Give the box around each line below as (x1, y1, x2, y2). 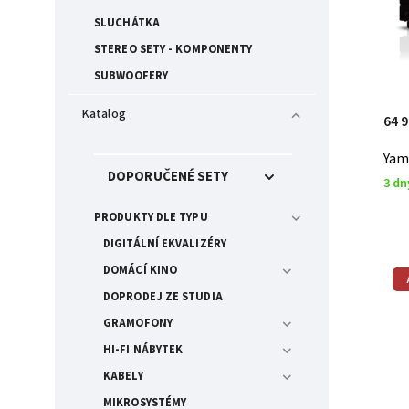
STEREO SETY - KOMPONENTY (94, 41, 253, 58)
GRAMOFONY (103, 314, 173, 331)
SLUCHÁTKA (94, 15, 160, 31)
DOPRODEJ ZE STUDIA (103, 288, 223, 305)
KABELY (103, 367, 143, 384)
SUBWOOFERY (94, 68, 168, 84)
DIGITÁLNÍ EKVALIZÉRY (103, 235, 226, 252)
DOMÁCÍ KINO (103, 261, 178, 278)
